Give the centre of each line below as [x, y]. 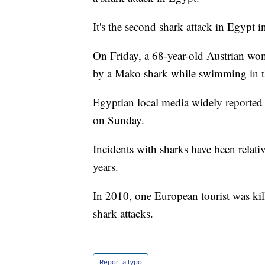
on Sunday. [119, 120]
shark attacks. [123, 214]
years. [106, 167]
